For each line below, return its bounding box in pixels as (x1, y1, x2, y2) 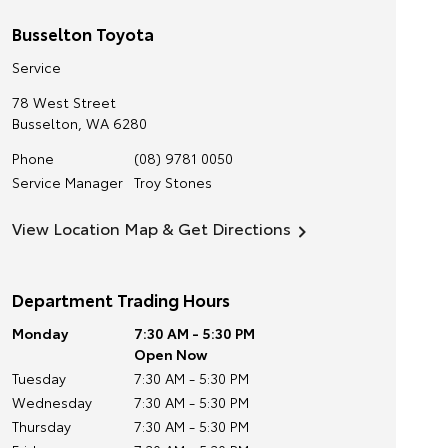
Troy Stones (133, 172, 212, 192)
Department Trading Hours (11, 287, 230, 311)
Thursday (11, 416, 71, 436)
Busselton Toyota (11, 21, 154, 45)
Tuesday (11, 368, 66, 388)
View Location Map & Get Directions (11, 216, 291, 239)
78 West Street (11, 92, 116, 112)
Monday (11, 323, 68, 343)
